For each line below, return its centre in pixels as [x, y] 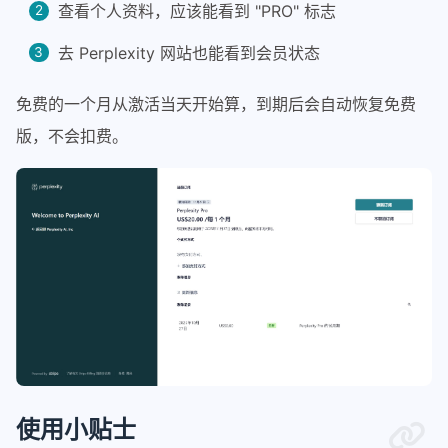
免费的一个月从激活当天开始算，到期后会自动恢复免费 [216, 104]
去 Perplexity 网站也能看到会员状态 [188, 52]
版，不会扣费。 [72, 136]
